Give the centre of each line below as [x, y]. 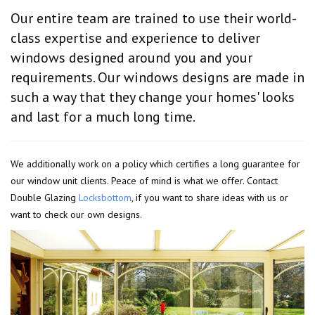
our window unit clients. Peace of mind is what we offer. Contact [144, 180]
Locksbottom [105, 197]
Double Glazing [45, 197]
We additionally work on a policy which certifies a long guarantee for [155, 163]
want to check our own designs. [76, 214]
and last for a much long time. [103, 116]
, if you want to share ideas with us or [210, 197]
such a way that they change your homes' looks [153, 97]
